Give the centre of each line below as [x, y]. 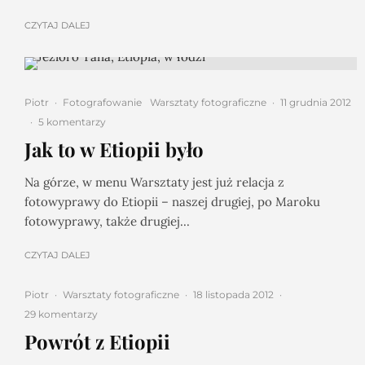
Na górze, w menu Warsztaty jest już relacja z [154, 182]
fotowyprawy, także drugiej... [107, 221]
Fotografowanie [102, 102]
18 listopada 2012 [233, 295]
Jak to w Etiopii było [114, 149]
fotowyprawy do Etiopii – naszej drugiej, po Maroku [172, 202]
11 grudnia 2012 [316, 102]
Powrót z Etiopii [97, 341]
